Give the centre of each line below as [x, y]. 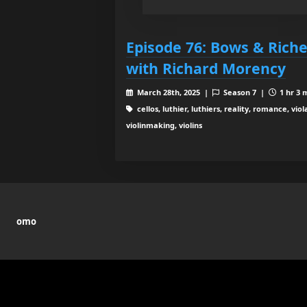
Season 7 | [245, 92]
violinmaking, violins [164, 125]
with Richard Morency [206, 68]
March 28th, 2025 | [173, 92]
